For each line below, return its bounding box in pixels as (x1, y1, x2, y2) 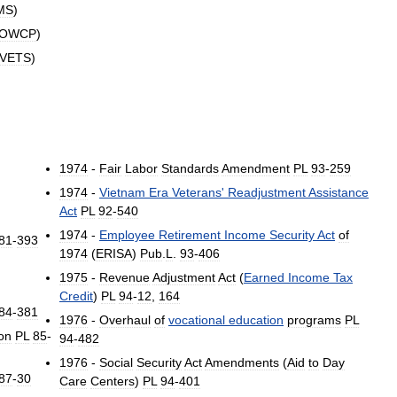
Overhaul (99, 313, 151, 328)
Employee (99, 228, 155, 243)
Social (99, 355, 133, 370)
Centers (90, 374, 135, 389)
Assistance (308, 185, 369, 200)
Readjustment (228, 185, 306, 200)
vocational (168, 313, 225, 328)
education (229, 313, 284, 328)
